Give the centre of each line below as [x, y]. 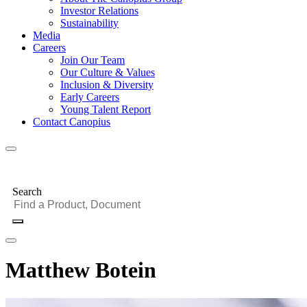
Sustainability [89, 23]
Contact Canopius [72, 122]
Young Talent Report [106, 109]
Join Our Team [93, 60]
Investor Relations [99, 11]
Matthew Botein [81, 270]
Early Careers [90, 97]
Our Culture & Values [108, 72]
